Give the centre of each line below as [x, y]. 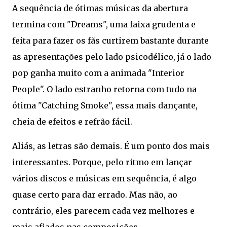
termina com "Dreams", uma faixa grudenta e [104, 24]
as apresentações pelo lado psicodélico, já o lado [112, 57]
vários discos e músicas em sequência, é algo [104, 178]
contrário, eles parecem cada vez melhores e [103, 211]
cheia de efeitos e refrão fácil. [72, 122]
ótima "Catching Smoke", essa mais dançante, [105, 105]
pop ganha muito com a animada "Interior [98, 73]
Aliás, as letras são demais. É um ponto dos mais [111, 146]
